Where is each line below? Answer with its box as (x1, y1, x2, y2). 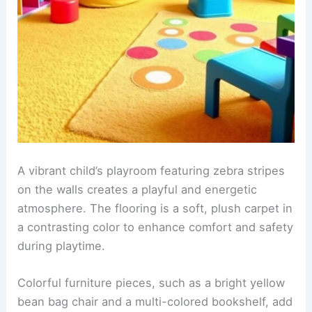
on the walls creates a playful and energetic (17, 291, 258, 306)
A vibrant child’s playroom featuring (17, 272, 214, 287)
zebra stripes (213, 272, 286, 287)
